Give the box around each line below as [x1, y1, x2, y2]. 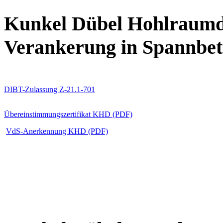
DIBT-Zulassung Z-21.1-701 [4, 85, 95, 94]
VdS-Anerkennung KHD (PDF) [6, 127, 108, 136]
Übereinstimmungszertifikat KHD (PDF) [4, 110, 132, 119]
